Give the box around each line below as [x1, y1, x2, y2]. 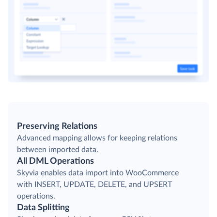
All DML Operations [17, 157, 94, 166]
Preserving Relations [17, 122, 97, 131]
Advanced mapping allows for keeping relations [17, 134, 177, 142]
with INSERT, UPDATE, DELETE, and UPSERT [17, 181, 172, 189]
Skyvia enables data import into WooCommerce [17, 169, 179, 177]
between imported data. [17, 146, 98, 154]
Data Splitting [17, 203, 70, 213]
